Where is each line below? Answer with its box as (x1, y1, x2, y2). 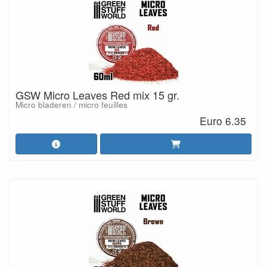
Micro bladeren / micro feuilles (15, 98, 128, 110)
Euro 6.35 (200, 113, 247, 129)
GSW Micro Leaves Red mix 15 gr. (15, 86, 179, 103)
